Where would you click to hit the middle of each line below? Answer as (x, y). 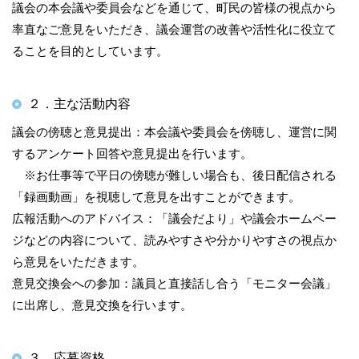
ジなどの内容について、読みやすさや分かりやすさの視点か (174, 240)
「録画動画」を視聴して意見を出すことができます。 (156, 197)
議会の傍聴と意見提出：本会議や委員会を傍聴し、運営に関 (174, 132)
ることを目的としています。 (90, 51)
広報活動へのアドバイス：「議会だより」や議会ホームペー (174, 218)
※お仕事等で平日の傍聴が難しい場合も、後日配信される (174, 175)
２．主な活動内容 (79, 104)
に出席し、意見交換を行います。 (102, 305)
